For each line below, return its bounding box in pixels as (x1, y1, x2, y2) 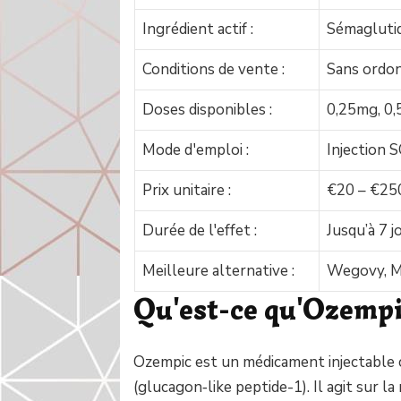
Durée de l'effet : (141, 220, 257, 242)
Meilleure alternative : (141, 260, 294, 282)
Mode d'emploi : (141, 140, 249, 161)
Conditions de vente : (141, 59, 285, 81)
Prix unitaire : (141, 180, 231, 201)
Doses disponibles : (141, 99, 272, 121)
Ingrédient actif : (141, 19, 253, 40)
